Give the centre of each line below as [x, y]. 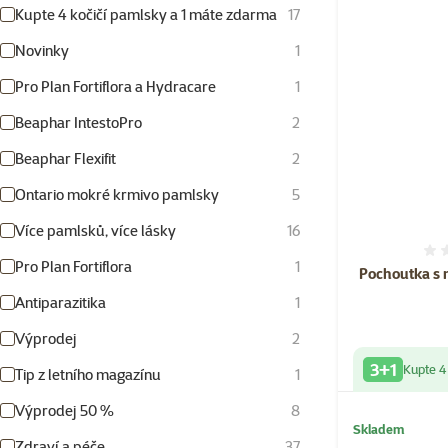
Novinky [42, 51]
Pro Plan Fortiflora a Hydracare [115, 87]
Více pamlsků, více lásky [95, 231]
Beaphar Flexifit [65, 159]
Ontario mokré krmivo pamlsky [117, 195]
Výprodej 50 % [64, 411]
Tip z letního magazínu [88, 375]
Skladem [379, 429]
